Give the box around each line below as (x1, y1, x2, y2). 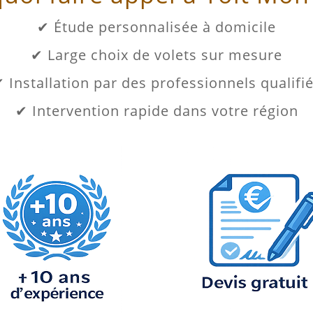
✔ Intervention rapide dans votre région (15, 101, 298, 120)
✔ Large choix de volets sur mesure (31, 45, 282, 64)
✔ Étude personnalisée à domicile (37, 17, 276, 36)
